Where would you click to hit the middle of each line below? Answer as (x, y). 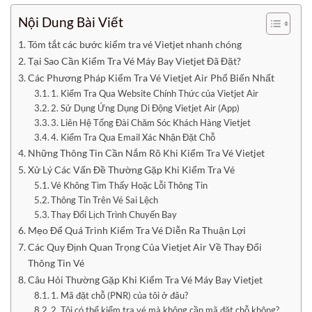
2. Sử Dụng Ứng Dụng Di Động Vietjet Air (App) (146, 108)
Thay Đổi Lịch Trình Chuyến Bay (114, 214)
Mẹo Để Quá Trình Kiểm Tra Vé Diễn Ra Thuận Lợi (136, 230)
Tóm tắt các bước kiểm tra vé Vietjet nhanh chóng (134, 44)
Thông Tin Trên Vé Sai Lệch (105, 200)
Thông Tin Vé (56, 263)
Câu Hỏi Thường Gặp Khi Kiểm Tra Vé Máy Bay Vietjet (145, 280)
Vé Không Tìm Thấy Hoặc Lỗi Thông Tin (130, 185)
